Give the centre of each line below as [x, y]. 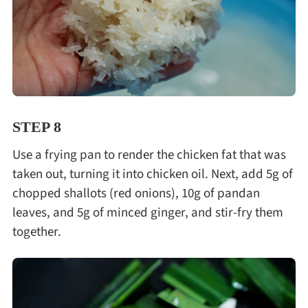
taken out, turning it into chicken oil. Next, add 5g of [152, 174]
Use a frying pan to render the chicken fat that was [149, 154]
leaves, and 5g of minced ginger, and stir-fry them [147, 212]
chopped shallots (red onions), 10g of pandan [136, 193]
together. [36, 231]
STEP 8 [36, 127]
